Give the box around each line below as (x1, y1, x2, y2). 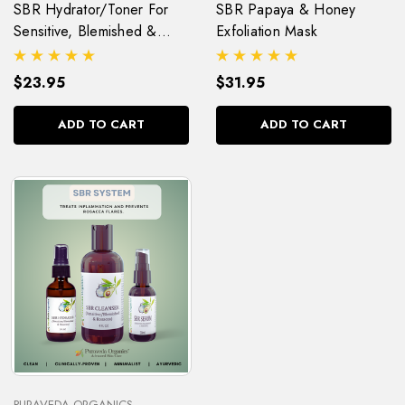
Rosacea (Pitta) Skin (14, 42, 140, 63)
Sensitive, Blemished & (14, 20, 157, 42)
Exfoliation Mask (216, 20, 317, 42)
